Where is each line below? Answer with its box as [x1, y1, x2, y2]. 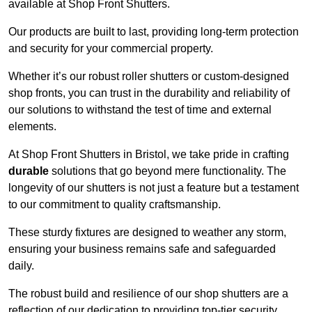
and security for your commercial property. [8, 42, 216, 54]
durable [8, 164, 49, 177]
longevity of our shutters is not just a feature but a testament [8, 181, 299, 194]
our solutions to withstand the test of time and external [8, 103, 272, 116]
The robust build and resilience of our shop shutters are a [8, 287, 288, 299]
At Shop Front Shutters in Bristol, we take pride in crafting [8, 148, 289, 160]
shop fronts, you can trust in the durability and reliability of [8, 86, 290, 99]
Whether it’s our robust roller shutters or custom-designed [8, 70, 289, 82]
